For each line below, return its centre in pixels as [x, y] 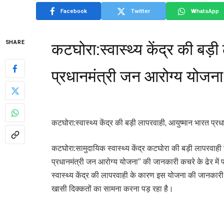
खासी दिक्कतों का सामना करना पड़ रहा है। [112, 189]
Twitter [140, 11]
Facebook [74, 11]
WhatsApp [205, 11]
